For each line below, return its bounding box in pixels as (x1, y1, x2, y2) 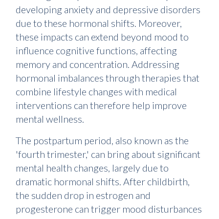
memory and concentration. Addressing (16, 58, 179, 70)
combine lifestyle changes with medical (16, 86, 177, 98)
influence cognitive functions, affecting (16, 44, 177, 57)
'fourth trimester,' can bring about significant (16, 148, 200, 160)
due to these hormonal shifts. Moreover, (16, 17, 182, 29)
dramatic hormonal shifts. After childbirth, (16, 175, 190, 188)
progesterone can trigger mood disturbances (16, 203, 202, 215)
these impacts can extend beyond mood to (16, 31, 189, 43)
